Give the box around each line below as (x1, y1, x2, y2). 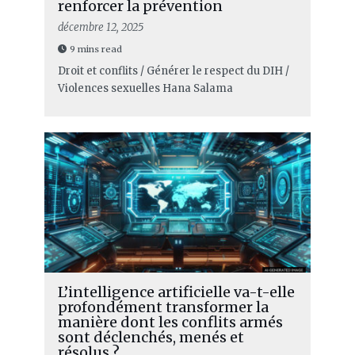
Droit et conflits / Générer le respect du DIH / (57, 63, 289, 78)
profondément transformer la (57, 297, 269, 316)
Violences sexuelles (57, 81, 160, 95)
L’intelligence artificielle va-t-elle (57, 282, 295, 301)
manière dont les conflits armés (57, 312, 283, 331)
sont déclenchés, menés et (57, 327, 244, 346)
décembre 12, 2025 (57, 20, 143, 34)
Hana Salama (162, 81, 233, 95)
